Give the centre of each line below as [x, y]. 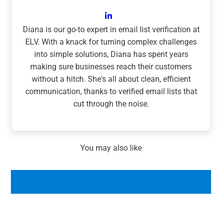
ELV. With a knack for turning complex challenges [111, 42]
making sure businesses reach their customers [111, 66]
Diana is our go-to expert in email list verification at [111, 29]
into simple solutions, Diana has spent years [111, 54]
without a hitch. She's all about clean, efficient [111, 79]
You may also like [111, 148]
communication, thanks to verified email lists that [111, 91]
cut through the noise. [111, 104]
